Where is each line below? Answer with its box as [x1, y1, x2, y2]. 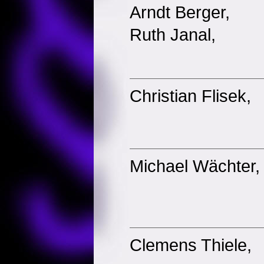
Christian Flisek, [130, 86, 251, 105]
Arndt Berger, [130, 2, 230, 22]
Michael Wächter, [130, 156, 260, 176]
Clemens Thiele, [130, 235, 252, 255]
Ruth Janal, [130, 25, 216, 44]
